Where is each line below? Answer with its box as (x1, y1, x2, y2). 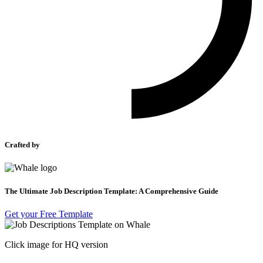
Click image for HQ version (5, 239, 108, 249)
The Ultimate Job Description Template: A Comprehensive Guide (5, 186, 218, 195)
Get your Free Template (5, 208, 93, 219)
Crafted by (5, 140, 40, 150)
